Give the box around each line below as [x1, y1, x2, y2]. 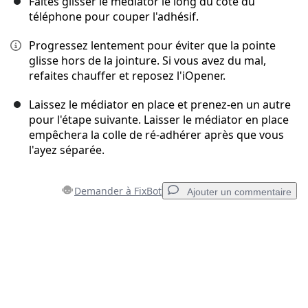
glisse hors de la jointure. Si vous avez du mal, [29, 53, 266, 69]
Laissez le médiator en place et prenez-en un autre [29, 97, 291, 113]
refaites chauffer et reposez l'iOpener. [29, 68, 225, 84]
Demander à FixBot [74, 184, 162, 198]
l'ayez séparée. [29, 142, 104, 158]
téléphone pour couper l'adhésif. [29, 9, 199, 25]
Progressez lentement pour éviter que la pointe [29, 38, 276, 54]
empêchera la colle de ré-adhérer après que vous [29, 127, 284, 143]
